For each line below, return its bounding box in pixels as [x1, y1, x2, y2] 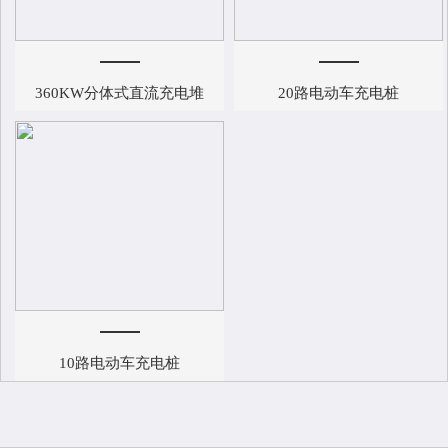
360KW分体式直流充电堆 [35, 84, 204, 101]
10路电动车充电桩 [59, 354, 180, 371]
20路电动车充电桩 [278, 84, 399, 101]
